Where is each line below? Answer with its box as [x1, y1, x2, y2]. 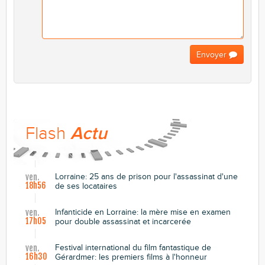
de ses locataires [55, 180, 117, 191]
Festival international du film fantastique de [55, 242, 211, 253]
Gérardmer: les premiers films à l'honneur [55, 251, 207, 262]
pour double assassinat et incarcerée [55, 216, 191, 227]
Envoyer [196, 49, 229, 60]
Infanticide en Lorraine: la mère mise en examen [55, 206, 231, 217]
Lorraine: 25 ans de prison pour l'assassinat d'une [55, 171, 238, 182]
